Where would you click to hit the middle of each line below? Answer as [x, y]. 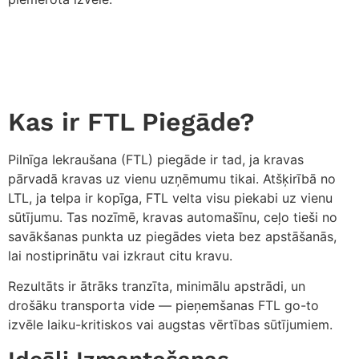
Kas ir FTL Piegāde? [131, 121]
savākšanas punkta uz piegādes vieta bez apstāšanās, [172, 236]
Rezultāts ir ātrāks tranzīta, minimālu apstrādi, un [157, 286]
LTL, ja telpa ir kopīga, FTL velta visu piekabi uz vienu [170, 198]
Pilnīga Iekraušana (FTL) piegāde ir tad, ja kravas [156, 159]
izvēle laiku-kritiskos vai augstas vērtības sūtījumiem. [170, 325]
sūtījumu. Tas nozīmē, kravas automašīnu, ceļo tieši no [173, 217]
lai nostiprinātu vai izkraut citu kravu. [120, 255]
